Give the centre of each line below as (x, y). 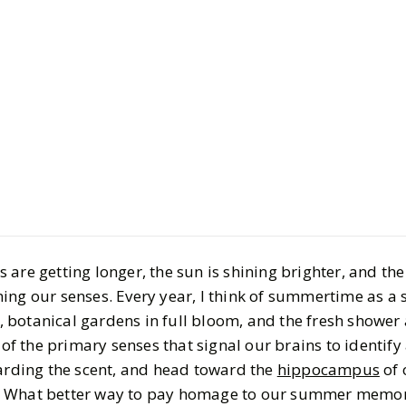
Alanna (286, 185)
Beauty (269, 62)
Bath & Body (357, 62)
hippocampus (328, 369)
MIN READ (291, 219)
